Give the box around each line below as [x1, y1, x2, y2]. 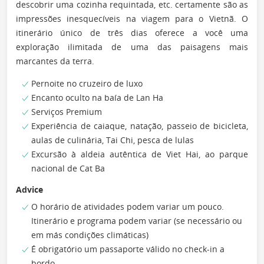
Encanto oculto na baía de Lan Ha [31, 91, 166, 103]
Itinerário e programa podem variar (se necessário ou [31, 214, 242, 226]
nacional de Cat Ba [31, 162, 107, 174]
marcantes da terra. [16, 55, 97, 67]
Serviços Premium [31, 105, 102, 117]
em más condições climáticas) [31, 229, 148, 240]
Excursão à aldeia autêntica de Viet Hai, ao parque [31, 148, 248, 160]
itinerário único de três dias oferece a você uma [16, 27, 248, 38]
